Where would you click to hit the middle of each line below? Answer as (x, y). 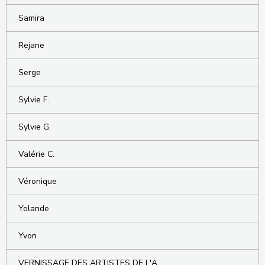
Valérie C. (36, 154)
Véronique (38, 182)
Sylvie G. (35, 127)
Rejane (31, 46)
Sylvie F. (34, 100)
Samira (31, 18)
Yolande (34, 209)
